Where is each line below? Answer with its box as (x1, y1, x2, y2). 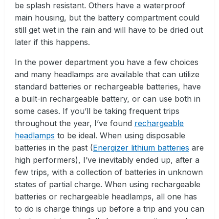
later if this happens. (15, 37, 90, 47)
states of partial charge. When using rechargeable (15, 179, 200, 189)
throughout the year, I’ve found (15, 118, 134, 128)
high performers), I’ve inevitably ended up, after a (15, 154, 199, 165)
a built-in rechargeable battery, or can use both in (15, 93, 200, 104)
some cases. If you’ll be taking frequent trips (15, 106, 179, 116)
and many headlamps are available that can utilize (15, 69, 199, 79)
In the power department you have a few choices (15, 57, 198, 67)
